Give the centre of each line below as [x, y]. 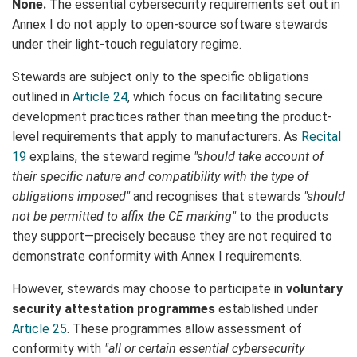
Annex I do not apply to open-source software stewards [170, 25]
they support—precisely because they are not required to [172, 237]
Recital [321, 137]
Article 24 [100, 97]
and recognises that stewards [217, 197]
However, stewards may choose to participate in [149, 289]
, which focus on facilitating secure [225, 97]
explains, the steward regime [110, 157]
